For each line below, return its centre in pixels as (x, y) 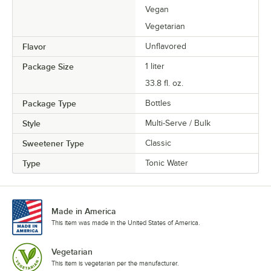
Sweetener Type (53, 144)
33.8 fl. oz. (164, 83)
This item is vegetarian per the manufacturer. (115, 263)
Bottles (158, 103)
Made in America (84, 211)
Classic (158, 143)
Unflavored (166, 47)
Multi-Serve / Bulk (178, 123)
